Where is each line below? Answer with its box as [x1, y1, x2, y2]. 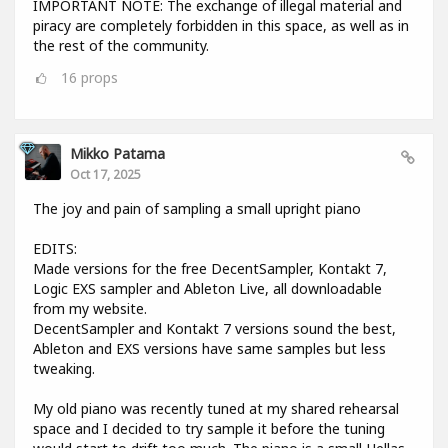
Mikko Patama [70, 144, 165, 164]
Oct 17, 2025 [70, 166, 141, 183]
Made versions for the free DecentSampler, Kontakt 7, [33, 259, 387, 279]
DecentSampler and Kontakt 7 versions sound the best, [33, 319, 396, 339]
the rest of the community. [33, 36, 209, 56]
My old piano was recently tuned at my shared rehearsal [33, 399, 399, 419]
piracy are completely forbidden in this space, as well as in [33, 16, 409, 36]
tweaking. [33, 359, 95, 379]
